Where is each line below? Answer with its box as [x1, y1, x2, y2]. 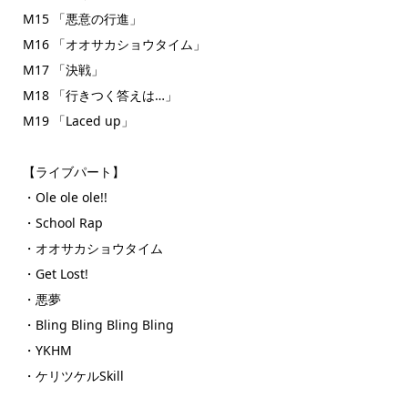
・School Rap [22, 214, 103, 232]
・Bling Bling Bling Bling [22, 316, 174, 334]
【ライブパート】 [22, 163, 125, 181]
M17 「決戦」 [22, 61, 104, 79]
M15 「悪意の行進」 [22, 10, 142, 28]
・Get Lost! [22, 265, 88, 283]
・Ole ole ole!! [22, 189, 107, 207]
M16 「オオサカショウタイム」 [22, 36, 206, 54]
